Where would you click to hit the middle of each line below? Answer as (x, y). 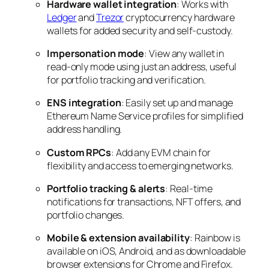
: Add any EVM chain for (161, 152)
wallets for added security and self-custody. (140, 30)
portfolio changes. (86, 215)
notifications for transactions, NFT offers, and (144, 201)
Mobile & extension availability (118, 238)
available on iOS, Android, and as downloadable (147, 251)
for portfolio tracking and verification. (126, 80)
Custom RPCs (79, 152)
